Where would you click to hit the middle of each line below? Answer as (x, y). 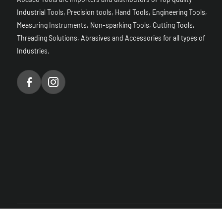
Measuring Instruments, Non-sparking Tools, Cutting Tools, (106, 25)
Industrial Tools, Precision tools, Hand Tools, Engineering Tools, (112, 12)
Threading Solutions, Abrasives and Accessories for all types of (111, 38)
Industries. (33, 51)
